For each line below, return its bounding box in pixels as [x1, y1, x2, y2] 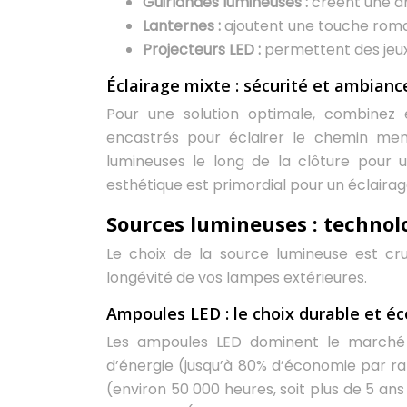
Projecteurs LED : [143, 39, 264, 60]
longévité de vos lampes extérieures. [106, 267, 367, 288]
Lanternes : [143, 15, 224, 36]
